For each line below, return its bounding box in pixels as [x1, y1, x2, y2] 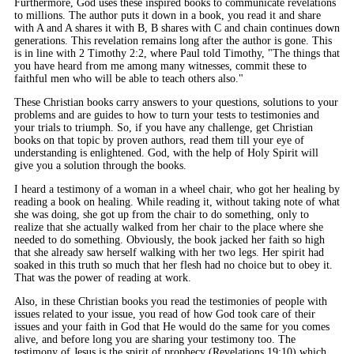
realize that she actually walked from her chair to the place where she [14, 220, 323, 233]
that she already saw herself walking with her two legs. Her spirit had [14, 246, 324, 258]
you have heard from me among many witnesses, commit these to [14, 59, 307, 72]
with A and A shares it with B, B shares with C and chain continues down [14, 21, 340, 34]
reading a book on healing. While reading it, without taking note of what [14, 195, 340, 208]
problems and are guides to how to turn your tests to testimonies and [14, 108, 319, 121]
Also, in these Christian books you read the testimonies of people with [14, 295, 327, 307]
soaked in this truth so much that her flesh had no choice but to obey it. [14, 258, 333, 271]
